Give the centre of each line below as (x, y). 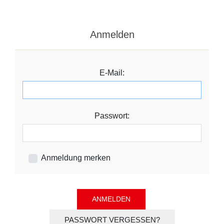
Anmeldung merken (76, 157)
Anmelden (112, 34)
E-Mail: (112, 72)
